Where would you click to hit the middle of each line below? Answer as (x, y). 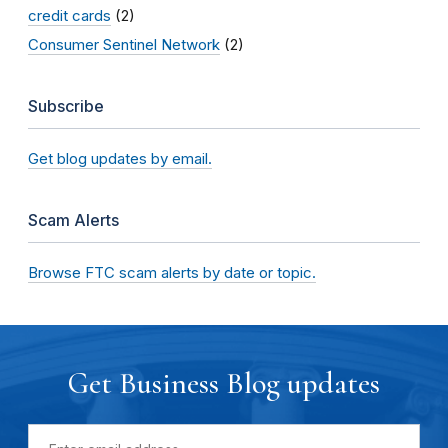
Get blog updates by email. (120, 158)
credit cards (69, 15)
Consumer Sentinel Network (124, 44)
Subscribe (66, 105)
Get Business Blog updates (224, 383)
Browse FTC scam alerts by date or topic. (172, 272)
